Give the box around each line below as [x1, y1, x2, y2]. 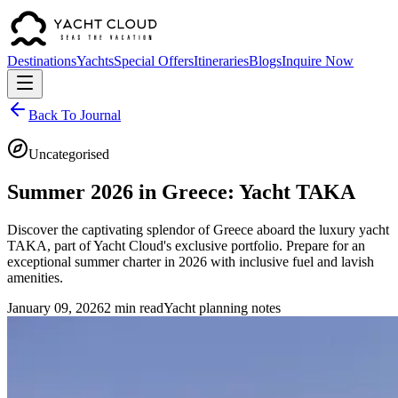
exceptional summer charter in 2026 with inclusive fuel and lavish [7, 253, 374, 269]
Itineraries [194, 53, 249, 68]
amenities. [7, 269, 63, 285]
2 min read [104, 299, 163, 315]
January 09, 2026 [7, 299, 104, 315]
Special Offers [114, 53, 194, 68]
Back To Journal [28, 107, 121, 123]
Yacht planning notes [163, 299, 281, 315]
